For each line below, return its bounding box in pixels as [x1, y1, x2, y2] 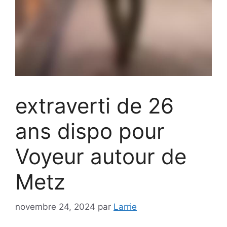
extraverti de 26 [15, 93, 174, 119]
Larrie [113, 201, 137, 212]
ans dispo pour [15, 118, 165, 144]
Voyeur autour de [15, 143, 186, 169]
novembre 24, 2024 [15, 201, 95, 212]
